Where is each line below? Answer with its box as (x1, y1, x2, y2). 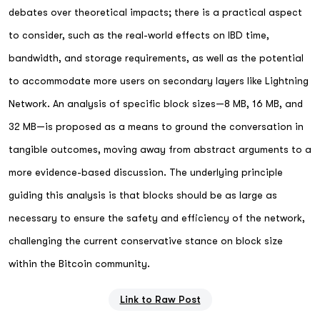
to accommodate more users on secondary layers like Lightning (9, 74, 309, 86)
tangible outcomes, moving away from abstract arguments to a (9, 143, 311, 155)
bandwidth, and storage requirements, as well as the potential (9, 51, 304, 64)
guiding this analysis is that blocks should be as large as (9, 189, 277, 201)
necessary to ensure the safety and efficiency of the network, (9, 211, 305, 224)
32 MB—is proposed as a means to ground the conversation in (9, 120, 304, 132)
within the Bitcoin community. (9, 257, 150, 269)
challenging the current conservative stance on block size (9, 234, 283, 246)
